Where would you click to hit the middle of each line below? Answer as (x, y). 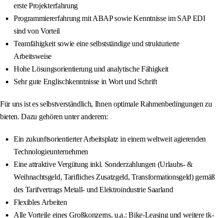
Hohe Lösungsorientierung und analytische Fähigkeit (91, 69)
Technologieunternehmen (51, 152)
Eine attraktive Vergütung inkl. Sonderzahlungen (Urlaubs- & (103, 164)
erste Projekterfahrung (46, 6)
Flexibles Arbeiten (40, 202)
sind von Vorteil (37, 31)
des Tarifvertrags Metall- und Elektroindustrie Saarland (93, 190)
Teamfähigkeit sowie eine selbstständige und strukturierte (97, 44)
